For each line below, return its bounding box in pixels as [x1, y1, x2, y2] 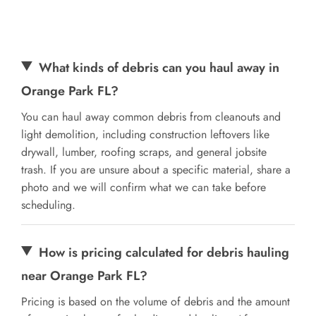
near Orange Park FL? [21, 266, 147, 285]
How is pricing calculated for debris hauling [39, 243, 290, 262]
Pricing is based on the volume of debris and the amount [21, 293, 290, 310]
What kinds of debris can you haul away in [39, 58, 280, 77]
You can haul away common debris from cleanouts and [21, 108, 281, 125]
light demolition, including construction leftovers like [21, 126, 269, 142]
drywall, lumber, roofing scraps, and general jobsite [21, 143, 267, 160]
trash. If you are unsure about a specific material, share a [21, 161, 291, 178]
